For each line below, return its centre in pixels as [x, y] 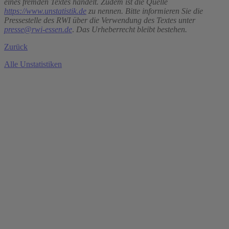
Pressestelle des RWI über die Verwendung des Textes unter [100, 20]
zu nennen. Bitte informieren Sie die [145, 11]
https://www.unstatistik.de [45, 11]
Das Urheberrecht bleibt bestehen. [131, 30]
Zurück [16, 47]
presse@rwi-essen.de [38, 30]
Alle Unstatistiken [33, 64]
